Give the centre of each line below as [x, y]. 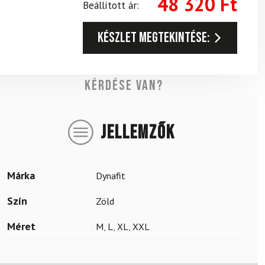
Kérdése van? [124, 85]
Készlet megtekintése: [154, 38]
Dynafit [111, 176]
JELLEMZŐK [138, 133]
